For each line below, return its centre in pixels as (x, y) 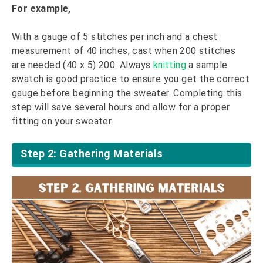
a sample (207, 65)
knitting (170, 65)
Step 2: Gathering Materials (92, 153)
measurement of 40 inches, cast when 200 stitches (124, 50)
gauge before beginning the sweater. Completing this (127, 93)
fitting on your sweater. (63, 121)
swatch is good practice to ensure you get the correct (131, 79)
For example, (41, 8)
